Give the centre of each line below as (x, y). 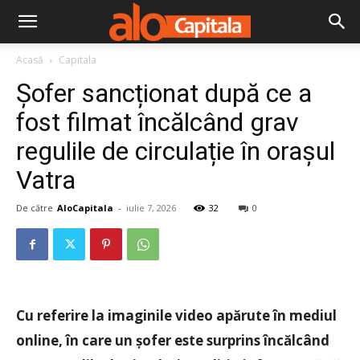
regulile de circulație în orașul (176, 151)
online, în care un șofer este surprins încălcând (173, 340)
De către (35, 208)
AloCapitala (85, 208)
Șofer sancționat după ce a (164, 93)
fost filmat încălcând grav (157, 122)
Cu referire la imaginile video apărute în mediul (176, 315)
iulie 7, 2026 (151, 208)
